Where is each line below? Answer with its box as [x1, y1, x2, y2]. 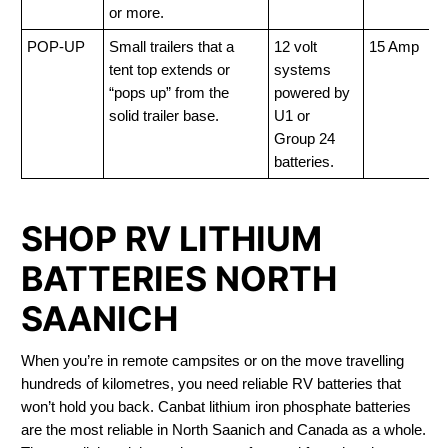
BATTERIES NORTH [20, 258, 337, 299]
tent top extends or [108, 61, 230, 78]
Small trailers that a [108, 38, 234, 55]
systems [273, 61, 331, 78]
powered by [273, 84, 350, 101]
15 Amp [368, 38, 419, 55]
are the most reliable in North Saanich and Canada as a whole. [20, 421, 426, 438]
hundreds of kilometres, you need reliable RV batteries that [20, 375, 401, 392]
